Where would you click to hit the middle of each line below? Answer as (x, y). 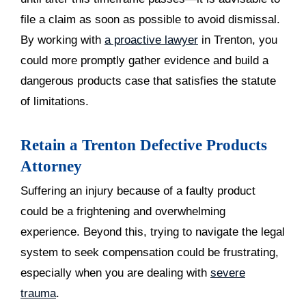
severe (228, 273)
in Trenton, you (238, 40)
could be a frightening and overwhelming (123, 211)
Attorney (51, 166)
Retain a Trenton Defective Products (144, 145)
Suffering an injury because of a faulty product (138, 191)
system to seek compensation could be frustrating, (150, 252)
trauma (38, 293)
